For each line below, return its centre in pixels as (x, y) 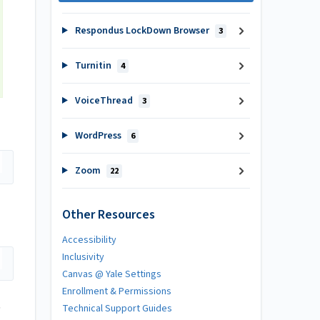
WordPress (98, 136)
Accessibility (89, 240)
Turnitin (93, 66)
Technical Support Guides (117, 308)
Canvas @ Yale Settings (112, 274)
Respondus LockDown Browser (142, 31)
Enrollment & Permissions (117, 291)
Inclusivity (83, 257)
